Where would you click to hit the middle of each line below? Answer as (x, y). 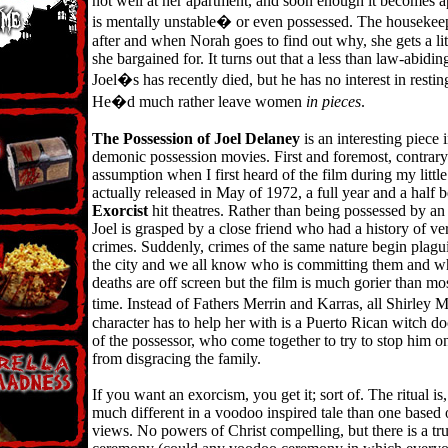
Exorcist (120, 210)
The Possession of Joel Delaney (196, 138)
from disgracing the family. (176, 358)
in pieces (333, 101)
